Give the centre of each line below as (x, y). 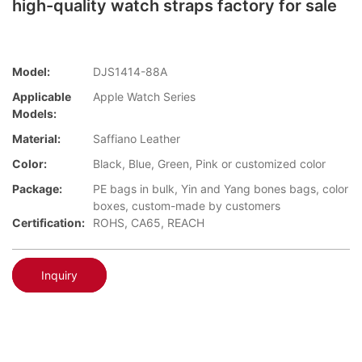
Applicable (42, 97)
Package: (37, 189)
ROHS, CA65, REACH (149, 223)
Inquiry (59, 275)
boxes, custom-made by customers (187, 206)
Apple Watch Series (144, 97)
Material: (36, 139)
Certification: (48, 223)
